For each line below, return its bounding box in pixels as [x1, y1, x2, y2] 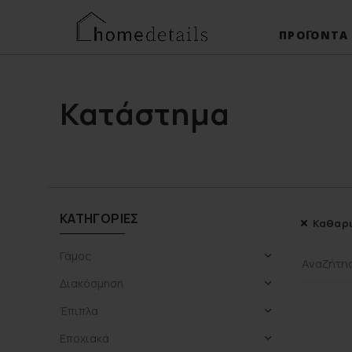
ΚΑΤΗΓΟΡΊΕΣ [60, 210, 139, 227]
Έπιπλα [60, 303, 98, 318]
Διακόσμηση [60, 276, 123, 291]
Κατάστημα [60, 93, 230, 134]
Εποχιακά [60, 331, 109, 346]
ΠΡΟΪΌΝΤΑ [279, 27, 349, 42]
